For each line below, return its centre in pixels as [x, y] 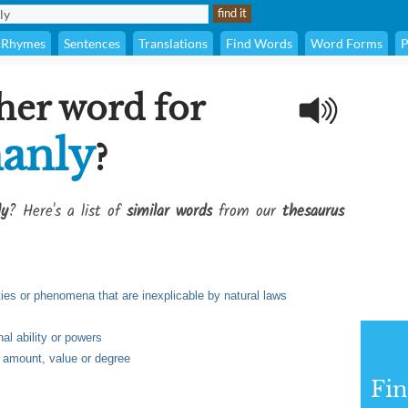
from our [247, 212]
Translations [173, 43]
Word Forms [347, 43]
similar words [169, 212]
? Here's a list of [67, 212]
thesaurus [313, 212]
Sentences [92, 43]
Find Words [259, 43]
